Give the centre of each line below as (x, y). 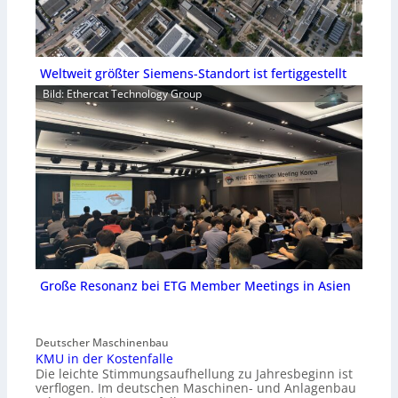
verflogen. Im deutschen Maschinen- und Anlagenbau (196, 387)
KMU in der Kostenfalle (104, 358)
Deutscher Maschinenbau (102, 342)
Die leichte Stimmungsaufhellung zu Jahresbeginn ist (194, 373)
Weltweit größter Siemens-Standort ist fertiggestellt (193, 73)
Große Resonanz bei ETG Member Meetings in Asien (195, 285)
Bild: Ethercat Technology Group (122, 94)
